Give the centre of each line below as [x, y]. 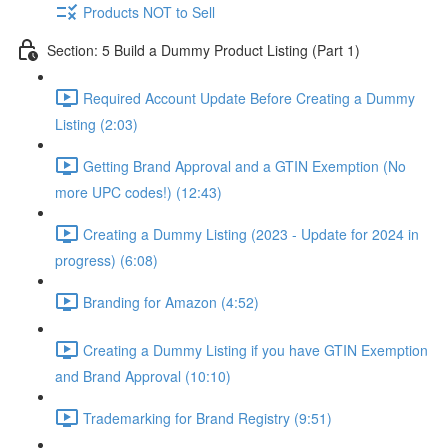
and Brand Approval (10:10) [143, 376]
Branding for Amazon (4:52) [171, 301]
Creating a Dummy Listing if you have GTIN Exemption [255, 349]
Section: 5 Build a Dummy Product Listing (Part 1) [203, 49]
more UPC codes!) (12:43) [138, 192]
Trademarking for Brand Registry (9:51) [207, 417]
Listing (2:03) [96, 124]
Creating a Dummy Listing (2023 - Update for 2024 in [251, 233]
